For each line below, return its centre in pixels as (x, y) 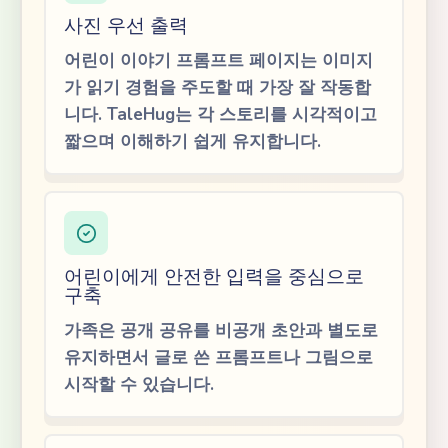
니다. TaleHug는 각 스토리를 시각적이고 (220, 114)
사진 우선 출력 (126, 25)
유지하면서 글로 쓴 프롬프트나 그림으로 (218, 357)
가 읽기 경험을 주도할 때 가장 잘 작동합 (217, 87)
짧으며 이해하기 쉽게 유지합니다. (192, 141)
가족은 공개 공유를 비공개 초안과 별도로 (221, 330)
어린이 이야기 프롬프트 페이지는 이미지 (218, 60)
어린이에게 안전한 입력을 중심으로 (214, 276)
